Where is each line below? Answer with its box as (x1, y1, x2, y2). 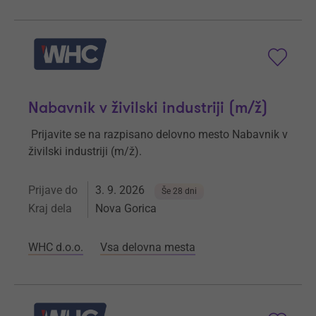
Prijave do (28, 183, 78, 197)
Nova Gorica (95, 202, 157, 216)
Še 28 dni (162, 186, 197, 197)
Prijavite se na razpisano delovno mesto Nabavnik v (31, 128, 288, 142)
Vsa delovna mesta (100, 241, 195, 255)
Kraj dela (28, 202, 72, 216)
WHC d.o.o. (28, 241, 83, 255)
